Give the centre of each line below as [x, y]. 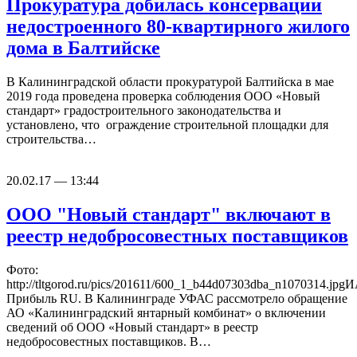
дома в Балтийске [83, 48]
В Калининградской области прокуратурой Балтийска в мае [170, 81]
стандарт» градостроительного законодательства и [144, 110]
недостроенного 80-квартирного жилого [178, 27]
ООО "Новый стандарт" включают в [169, 214]
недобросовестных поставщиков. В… [109, 341]
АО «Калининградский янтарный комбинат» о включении [166, 312]
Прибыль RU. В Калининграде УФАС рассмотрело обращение [177, 298]
